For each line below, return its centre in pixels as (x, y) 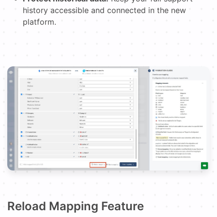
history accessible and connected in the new (105, 10)
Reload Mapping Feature (76, 206)
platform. (40, 22)
